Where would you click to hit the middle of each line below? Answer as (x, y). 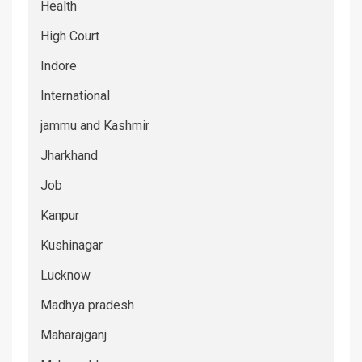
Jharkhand (69, 155)
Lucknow (65, 275)
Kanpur (60, 215)
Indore (59, 65)
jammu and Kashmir (95, 125)
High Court (70, 36)
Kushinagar (72, 245)
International (75, 95)
